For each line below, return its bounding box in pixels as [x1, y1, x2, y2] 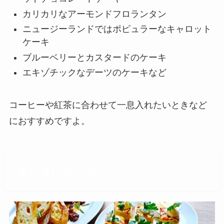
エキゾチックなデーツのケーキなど [22, 67, 166, 78]
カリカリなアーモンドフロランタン [22, 8, 166, 19]
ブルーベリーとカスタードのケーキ [22, 52, 166, 62]
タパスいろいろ [16, 165, 97, 178]
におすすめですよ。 [8, 115, 90, 126]
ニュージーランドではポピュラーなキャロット [22, 24, 211, 34]
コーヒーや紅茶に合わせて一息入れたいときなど [8, 99, 207, 110]
